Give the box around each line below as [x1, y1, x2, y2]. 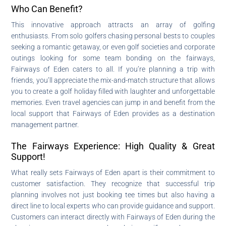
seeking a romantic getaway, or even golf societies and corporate [11, 42, 215, 51]
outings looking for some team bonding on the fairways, [11, 53, 215, 62]
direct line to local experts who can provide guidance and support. [11, 201, 215, 210]
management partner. [11, 120, 79, 129]
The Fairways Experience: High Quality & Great [11, 140, 215, 151]
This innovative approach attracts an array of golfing [11, 20, 215, 29]
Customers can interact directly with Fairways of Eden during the [11, 212, 215, 221]
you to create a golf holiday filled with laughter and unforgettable [11, 87, 215, 95]
